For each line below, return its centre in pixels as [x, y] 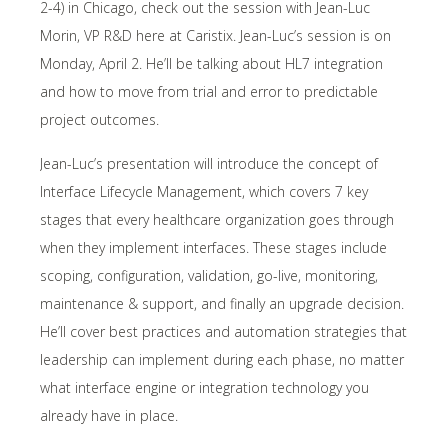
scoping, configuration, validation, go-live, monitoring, [209, 275]
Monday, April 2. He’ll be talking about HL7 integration [211, 63]
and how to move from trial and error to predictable [209, 91]
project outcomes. [99, 119]
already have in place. [109, 415]
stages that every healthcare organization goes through [217, 219]
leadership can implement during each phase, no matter [222, 359]
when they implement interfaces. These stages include [213, 247]
